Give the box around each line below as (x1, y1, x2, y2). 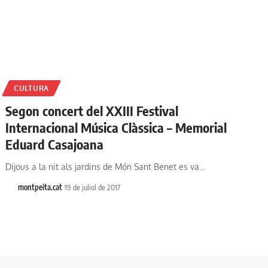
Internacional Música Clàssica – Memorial (5, 119, 227, 136)
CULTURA (14, 84, 49, 93)
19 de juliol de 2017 (65, 182, 121, 193)
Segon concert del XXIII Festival (5, 102, 179, 120)
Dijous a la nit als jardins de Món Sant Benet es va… (5, 162, 206, 172)
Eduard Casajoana (5, 136, 104, 153)
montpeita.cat (17, 182, 62, 193)
